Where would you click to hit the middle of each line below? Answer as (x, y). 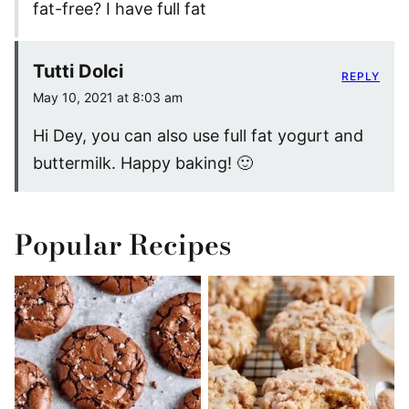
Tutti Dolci (78, 71)
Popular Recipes (123, 244)
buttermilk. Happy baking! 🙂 (143, 163)
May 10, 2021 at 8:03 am (108, 97)
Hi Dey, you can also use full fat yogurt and (198, 135)
